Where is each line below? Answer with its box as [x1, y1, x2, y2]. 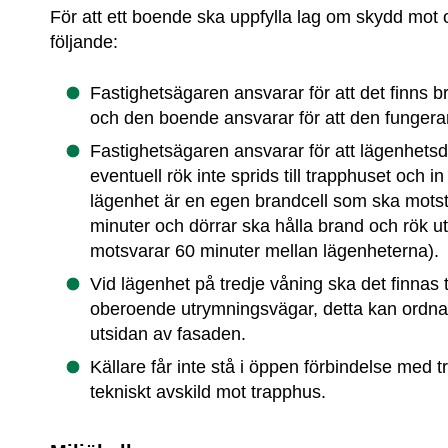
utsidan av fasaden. [90, 323, 247, 344]
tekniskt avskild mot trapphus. [90, 381, 327, 402]
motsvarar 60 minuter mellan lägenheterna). [90, 240, 440, 261]
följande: [50, 32, 119, 53]
